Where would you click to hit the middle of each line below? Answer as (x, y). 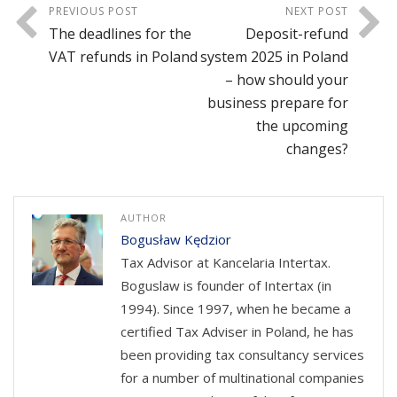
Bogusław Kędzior (176, 239)
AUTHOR (144, 217)
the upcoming (302, 125)
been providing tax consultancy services (242, 354)
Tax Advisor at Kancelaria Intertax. (226, 262)
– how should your (287, 79)
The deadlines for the (120, 33)
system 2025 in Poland (274, 56)
